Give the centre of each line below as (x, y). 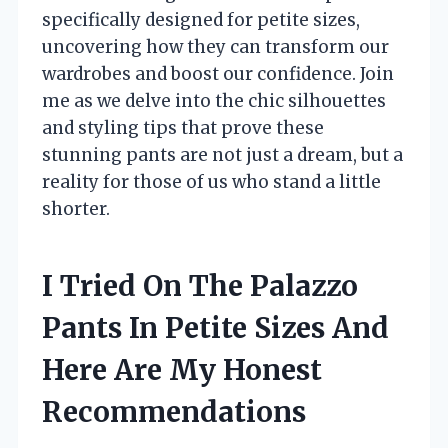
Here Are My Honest (182, 370)
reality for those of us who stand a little (211, 182)
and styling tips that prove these (183, 128)
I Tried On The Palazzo (200, 286)
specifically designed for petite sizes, (201, 20)
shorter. (76, 209)
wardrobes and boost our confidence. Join (218, 74)
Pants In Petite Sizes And (215, 328)
